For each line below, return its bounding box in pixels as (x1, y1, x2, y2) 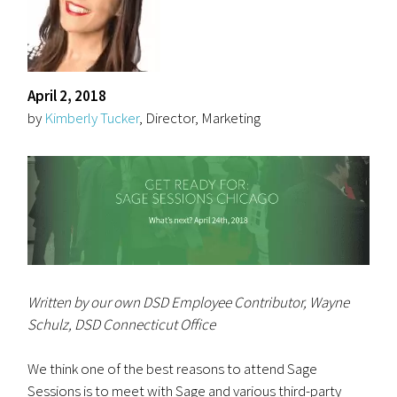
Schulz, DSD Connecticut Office (27, 314, 216, 334)
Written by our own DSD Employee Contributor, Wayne (27, 292, 350, 312)
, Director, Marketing (139, 108, 261, 128)
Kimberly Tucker (44, 108, 140, 128)
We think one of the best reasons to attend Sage (27, 358, 318, 378)
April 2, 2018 (27, 86, 107, 105)
